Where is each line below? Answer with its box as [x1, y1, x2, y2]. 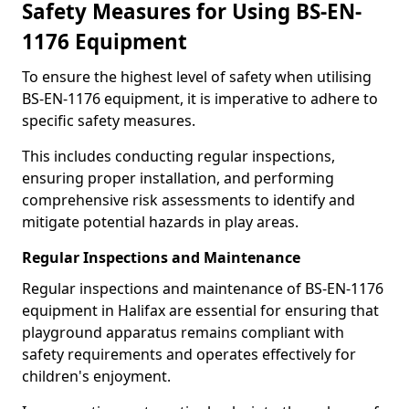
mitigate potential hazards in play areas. [22, 212, 299, 232]
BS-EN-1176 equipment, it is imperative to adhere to [22, 89, 378, 109]
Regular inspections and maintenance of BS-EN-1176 [22, 278, 383, 299]
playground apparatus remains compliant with [22, 322, 344, 342]
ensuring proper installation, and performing [22, 168, 334, 188]
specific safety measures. [22, 110, 199, 131]
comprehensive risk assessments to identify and [22, 190, 355, 210]
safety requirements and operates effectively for [22, 344, 356, 364]
